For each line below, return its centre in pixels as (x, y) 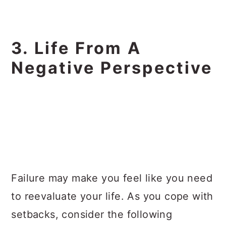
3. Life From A (76, 48)
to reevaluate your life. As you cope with (112, 196)
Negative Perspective (112, 68)
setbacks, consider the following (92, 214)
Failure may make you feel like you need (112, 178)
